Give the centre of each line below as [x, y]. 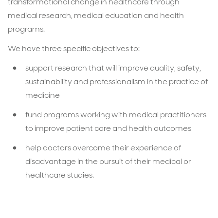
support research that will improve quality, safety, [113, 68]
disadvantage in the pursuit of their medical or [108, 161]
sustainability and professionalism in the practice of [117, 82]
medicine [43, 95]
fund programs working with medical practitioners [116, 115]
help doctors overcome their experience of [103, 148]
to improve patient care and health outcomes [108, 128]
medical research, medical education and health [96, 15]
